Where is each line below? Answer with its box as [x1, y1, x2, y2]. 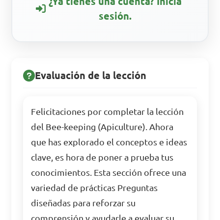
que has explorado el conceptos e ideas [31, 137, 188, 147]
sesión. [98, 10, 132, 22]
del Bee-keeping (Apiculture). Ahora [31, 122, 174, 132]
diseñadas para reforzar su [31, 198, 136, 208]
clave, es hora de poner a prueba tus [31, 153, 174, 162]
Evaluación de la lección [35, 70, 147, 81]
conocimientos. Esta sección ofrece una [31, 168, 187, 177]
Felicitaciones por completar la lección [31, 107, 184, 116]
